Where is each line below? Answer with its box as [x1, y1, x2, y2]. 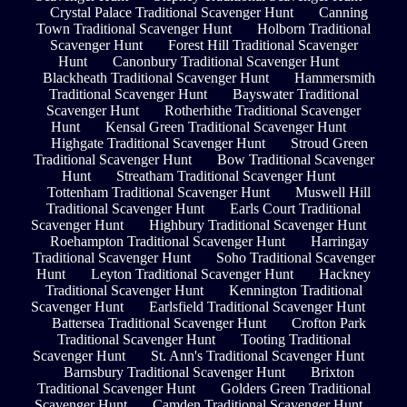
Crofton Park [292, 315, 366, 332]
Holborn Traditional [257, 21, 371, 37]
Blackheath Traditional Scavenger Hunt [43, 70, 269, 86]
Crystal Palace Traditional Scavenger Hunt [50, 5, 293, 21]
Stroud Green [290, 135, 368, 152]
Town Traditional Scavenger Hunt [36, 21, 232, 37]
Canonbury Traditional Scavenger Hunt [112, 54, 339, 70]
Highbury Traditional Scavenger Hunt [148, 217, 366, 233]
